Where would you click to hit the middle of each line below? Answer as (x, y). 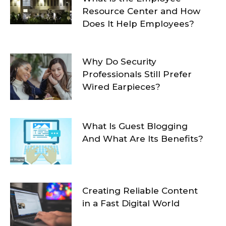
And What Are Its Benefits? (143, 138)
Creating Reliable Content (140, 190)
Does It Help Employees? (138, 23)
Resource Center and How (141, 11)
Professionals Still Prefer (137, 74)
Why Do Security (119, 62)
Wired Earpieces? (121, 87)
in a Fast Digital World (131, 203)
